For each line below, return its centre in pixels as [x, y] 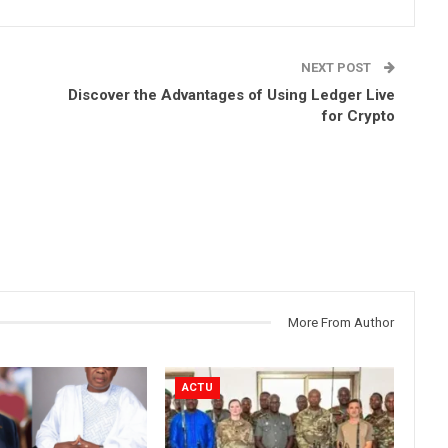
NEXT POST [337, 67]
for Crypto [358, 115]
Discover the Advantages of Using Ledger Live [231, 94]
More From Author [341, 322]
